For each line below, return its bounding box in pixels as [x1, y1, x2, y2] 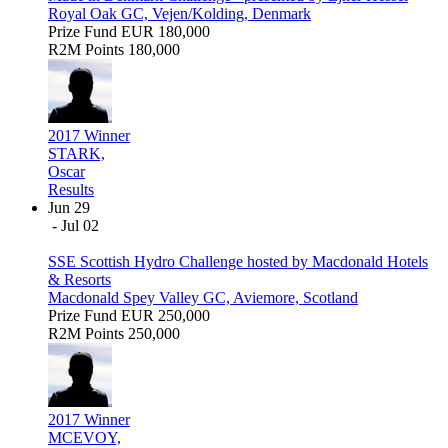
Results [48, 181, 94, 199]
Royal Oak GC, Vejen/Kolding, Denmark [48, 5, 311, 23]
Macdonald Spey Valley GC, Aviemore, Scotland [48, 289, 358, 307]
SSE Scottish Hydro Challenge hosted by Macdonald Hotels [48, 253, 428, 271]
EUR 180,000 [121, 23, 210, 41]
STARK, [48, 145, 105, 163]
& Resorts [48, 271, 111, 289]
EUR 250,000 [121, 307, 210, 325]
